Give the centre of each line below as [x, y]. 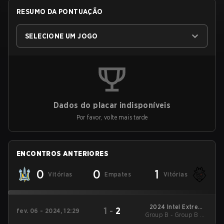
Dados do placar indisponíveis [112, 105]
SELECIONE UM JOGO [61, 36]
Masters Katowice [181, 215]
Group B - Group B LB [176, 215]
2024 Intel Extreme [178, 207]
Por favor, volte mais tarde [112, 117]
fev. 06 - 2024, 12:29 [48, 211]
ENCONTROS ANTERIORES [62, 153]
